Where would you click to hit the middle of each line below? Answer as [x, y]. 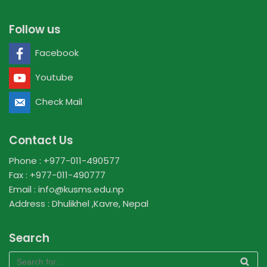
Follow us [35, 30]
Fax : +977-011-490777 [57, 175]
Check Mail [59, 102]
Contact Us [41, 141]
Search [29, 238]
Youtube [54, 77]
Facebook [57, 53]
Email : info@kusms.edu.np [66, 190]
